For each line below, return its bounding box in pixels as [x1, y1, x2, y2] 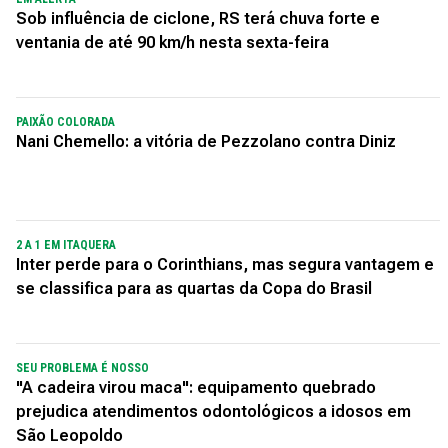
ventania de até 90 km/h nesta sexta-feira [16, 33, 329, 52]
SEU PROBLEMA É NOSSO [16, 361, 149, 375]
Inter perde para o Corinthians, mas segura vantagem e [16, 255, 434, 274]
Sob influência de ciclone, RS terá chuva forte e [16, 9, 380, 28]
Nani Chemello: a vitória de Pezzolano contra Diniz [16, 132, 396, 151]
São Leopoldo [16, 426, 123, 445]
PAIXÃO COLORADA [16, 115, 115, 129]
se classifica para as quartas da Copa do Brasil [16, 279, 372, 298]
